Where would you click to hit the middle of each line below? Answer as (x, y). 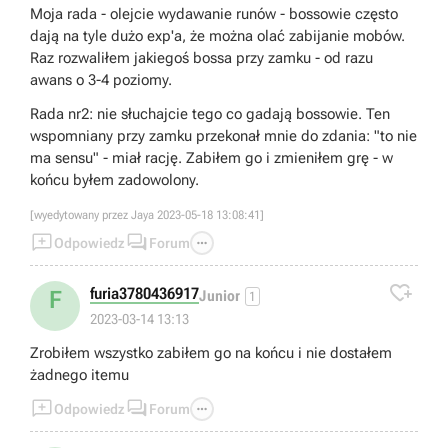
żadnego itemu (79, 375)
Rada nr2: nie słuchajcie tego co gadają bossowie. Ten (210, 114)
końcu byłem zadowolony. (114, 180)
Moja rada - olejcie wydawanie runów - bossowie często (214, 14)
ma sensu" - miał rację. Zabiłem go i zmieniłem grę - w (211, 158)
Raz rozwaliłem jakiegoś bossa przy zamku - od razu (201, 58)
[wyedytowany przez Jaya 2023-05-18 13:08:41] (147, 215)
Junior (219, 295)
